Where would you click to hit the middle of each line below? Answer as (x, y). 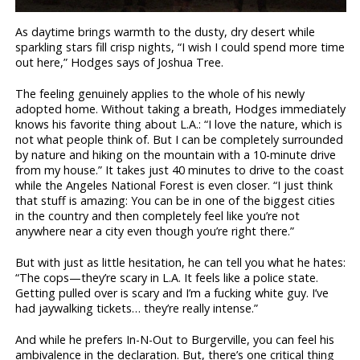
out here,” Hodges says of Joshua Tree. (120, 62)
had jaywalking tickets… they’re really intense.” (137, 308)
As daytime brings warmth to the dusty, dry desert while (166, 31)
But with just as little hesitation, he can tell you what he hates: (181, 262)
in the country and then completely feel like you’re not (158, 215)
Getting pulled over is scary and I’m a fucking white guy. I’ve (172, 292)
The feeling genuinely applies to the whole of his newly (160, 93)
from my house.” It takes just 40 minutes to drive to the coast (180, 170)
